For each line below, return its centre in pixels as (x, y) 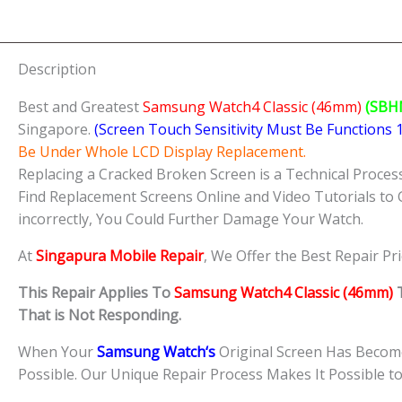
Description (57, 70)
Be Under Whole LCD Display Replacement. (162, 152)
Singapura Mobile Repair (120, 256)
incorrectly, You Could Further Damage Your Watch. (191, 219)
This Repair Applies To (96, 293)
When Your (56, 352)
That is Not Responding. (100, 315)
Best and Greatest (80, 107)
